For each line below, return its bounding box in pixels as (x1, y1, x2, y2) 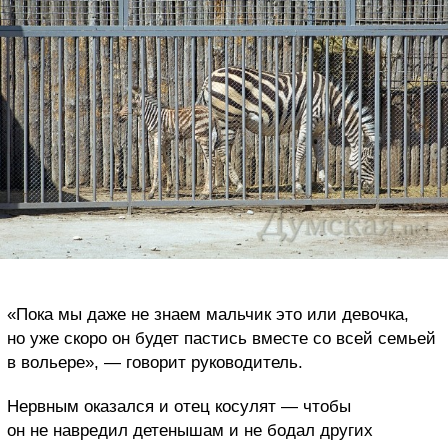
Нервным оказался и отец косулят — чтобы (7, 397, 351, 417)
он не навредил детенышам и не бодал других (7, 421, 373, 441)
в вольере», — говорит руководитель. (7, 353, 303, 373)
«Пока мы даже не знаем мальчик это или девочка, (7, 305, 409, 325)
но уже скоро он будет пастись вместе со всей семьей (7, 329, 436, 349)
